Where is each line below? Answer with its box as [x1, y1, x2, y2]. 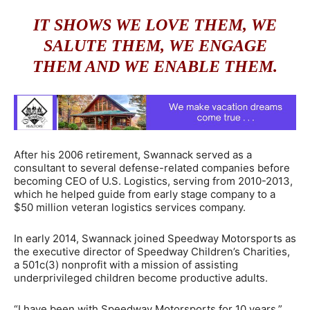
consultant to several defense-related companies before [14, 161, 290, 174]
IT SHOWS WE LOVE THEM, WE [33, 16, 277, 35]
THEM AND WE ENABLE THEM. [33, 57, 277, 76]
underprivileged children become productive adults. [14, 271, 268, 284]
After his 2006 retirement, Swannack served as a [14, 147, 252, 161]
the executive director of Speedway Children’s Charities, [14, 244, 290, 258]
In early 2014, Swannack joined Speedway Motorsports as [14, 231, 296, 245]
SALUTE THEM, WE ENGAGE [43, 37, 267, 55]
